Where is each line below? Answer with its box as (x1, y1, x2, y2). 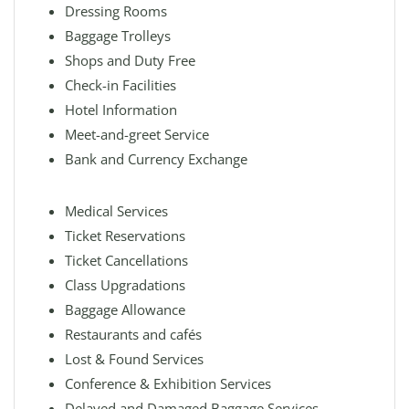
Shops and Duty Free (65, 51, 195, 69)
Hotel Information (65, 100, 177, 119)
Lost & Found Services (65, 350, 204, 368)
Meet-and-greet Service (65, 125, 209, 143)
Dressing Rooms (65, 2, 167, 20)
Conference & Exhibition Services (65, 374, 271, 393)
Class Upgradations (65, 276, 185, 294)
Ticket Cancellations (65, 251, 188, 269)
